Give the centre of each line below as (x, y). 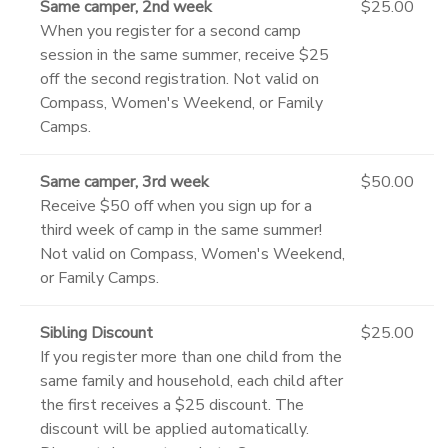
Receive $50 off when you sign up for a (176, 205)
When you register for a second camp (170, 30)
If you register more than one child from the (191, 356)
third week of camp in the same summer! (181, 229)
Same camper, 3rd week (124, 181)
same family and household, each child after (191, 380)
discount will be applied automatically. (174, 428)
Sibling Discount (96, 332)
